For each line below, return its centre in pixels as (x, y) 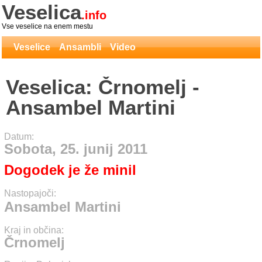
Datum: (19, 137)
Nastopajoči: (30, 193)
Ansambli (80, 47)
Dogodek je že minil (70, 170)
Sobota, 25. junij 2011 (76, 149)
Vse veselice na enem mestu (47, 26)
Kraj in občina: (34, 230)
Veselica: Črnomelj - (103, 87)
